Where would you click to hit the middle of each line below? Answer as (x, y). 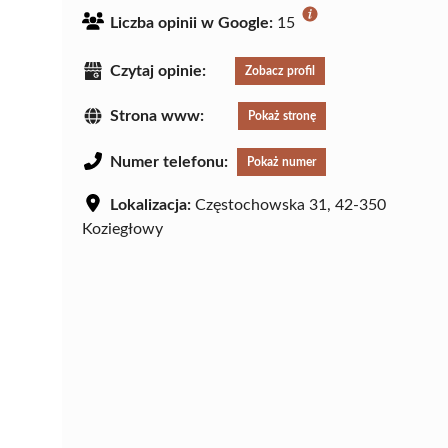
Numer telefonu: (169, 162)
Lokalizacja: (150, 205)
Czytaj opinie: (158, 70)
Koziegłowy (122, 229)
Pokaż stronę (282, 116)
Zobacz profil (280, 70)
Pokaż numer (281, 162)
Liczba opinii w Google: (191, 22)
